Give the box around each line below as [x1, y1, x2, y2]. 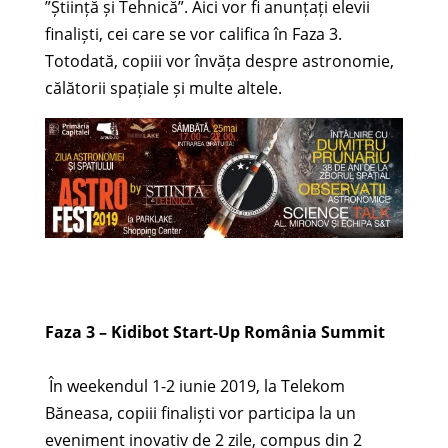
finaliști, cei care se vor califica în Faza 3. [44, 23, 342, 46]
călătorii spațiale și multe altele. [44, 77, 282, 100]
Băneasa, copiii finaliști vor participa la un [44, 401, 356, 424]
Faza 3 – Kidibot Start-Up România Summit [44, 320, 385, 343]
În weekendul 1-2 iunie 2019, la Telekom [44, 374, 345, 397]
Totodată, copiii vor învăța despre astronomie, [44, 50, 394, 73]
